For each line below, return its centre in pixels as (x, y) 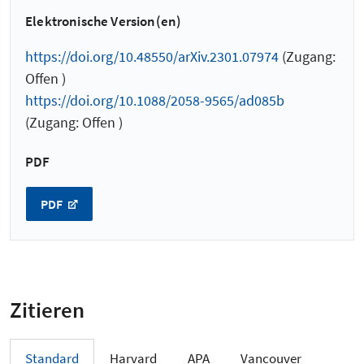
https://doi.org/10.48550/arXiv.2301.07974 (152, 57)
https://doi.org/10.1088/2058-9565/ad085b (155, 101)
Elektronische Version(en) (104, 22)
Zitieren (47, 309)
